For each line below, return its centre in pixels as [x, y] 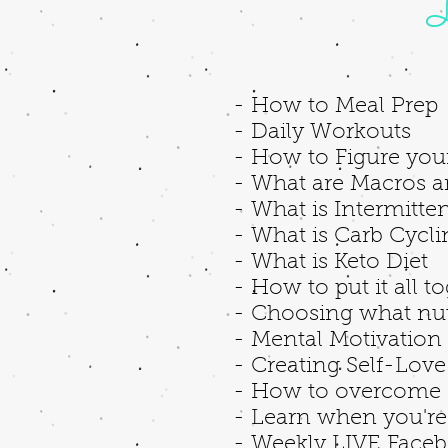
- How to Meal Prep [335, 107]
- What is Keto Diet [333, 263]
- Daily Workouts [325, 133]
